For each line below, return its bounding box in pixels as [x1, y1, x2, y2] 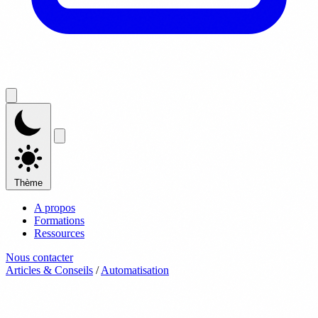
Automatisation [101, 264, 169, 276]
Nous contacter [6, 251, 73, 263]
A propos [34, 202, 75, 214]
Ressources [34, 227, 84, 239]
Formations [34, 214, 84, 226]
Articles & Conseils [6, 264, 93, 276]
